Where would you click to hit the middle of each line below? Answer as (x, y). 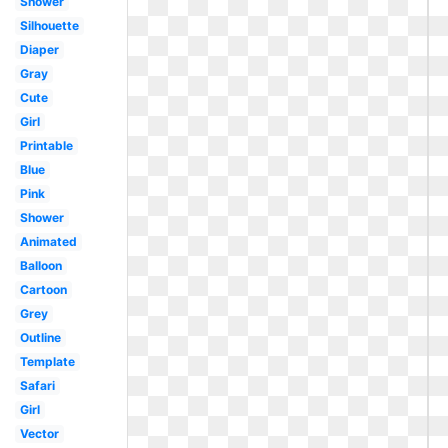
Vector (39, 433)
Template (47, 361)
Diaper (39, 49)
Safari (37, 385)
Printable (46, 145)
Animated (48, 241)
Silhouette (49, 25)
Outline (40, 337)
